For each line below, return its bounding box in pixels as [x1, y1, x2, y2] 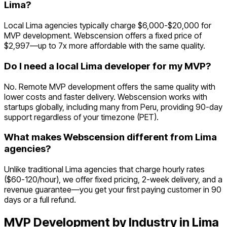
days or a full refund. [4, 195, 76, 205]
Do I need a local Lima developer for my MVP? [4, 60, 211, 72]
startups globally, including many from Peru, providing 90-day [4, 101, 222, 112]
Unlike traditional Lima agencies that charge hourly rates [4, 164, 205, 174]
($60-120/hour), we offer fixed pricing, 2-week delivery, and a [4, 174, 222, 184]
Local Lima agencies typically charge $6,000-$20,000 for [4, 20, 211, 31]
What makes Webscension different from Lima [4, 131, 217, 143]
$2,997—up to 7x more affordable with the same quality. [4, 41, 205, 51]
